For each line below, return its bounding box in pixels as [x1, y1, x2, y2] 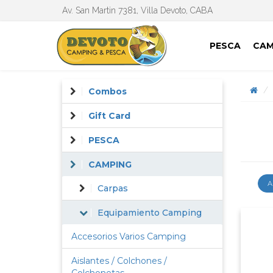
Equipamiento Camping [97, 207, 202, 218]
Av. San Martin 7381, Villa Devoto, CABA [62, 5, 213, 15]
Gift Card [88, 110, 130, 121]
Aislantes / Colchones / [71, 255, 167, 266]
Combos [88, 86, 127, 97]
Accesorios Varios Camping [71, 231, 186, 242]
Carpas [97, 183, 128, 194]
